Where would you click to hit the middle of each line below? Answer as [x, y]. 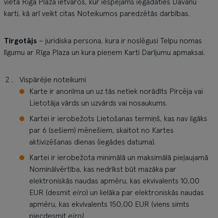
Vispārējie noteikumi [53, 80]
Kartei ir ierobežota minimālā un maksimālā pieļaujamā [119, 158]
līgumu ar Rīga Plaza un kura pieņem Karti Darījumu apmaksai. [104, 53]
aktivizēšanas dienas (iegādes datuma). [92, 142]
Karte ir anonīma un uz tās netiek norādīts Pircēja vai [116, 91]
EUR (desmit [51, 193]
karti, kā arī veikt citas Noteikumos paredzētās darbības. [97, 14]
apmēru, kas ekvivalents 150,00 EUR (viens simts [109, 204]
